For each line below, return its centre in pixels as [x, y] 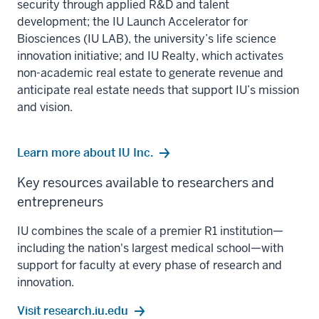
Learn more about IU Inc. [85, 153]
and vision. [45, 108]
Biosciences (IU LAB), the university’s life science [147, 39]
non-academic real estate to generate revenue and [150, 73]
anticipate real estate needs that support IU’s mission [158, 90]
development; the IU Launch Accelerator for [132, 22]
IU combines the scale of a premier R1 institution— [150, 231]
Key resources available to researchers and [146, 183]
